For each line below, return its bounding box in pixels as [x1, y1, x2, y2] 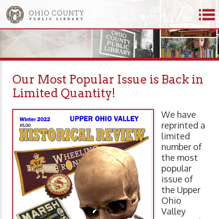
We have [161, 109, 196, 120]
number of [161, 141, 202, 152]
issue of [161, 174, 193, 184]
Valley [161, 206, 186, 217]
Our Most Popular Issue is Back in [12, 72, 203, 87]
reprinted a [161, 120, 205, 131]
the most [161, 152, 198, 163]
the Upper [161, 184, 200, 195]
